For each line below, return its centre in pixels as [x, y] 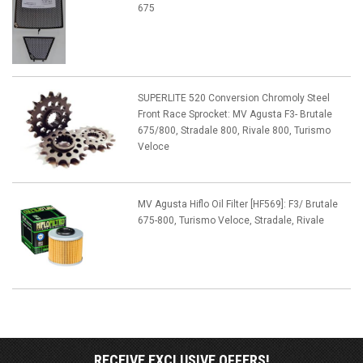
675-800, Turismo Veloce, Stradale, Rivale [231, 221]
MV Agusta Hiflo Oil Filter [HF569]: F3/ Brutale [237, 205]
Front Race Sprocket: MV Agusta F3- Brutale [235, 115]
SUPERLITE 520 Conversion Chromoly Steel [233, 98]
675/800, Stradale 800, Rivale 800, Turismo [234, 131]
